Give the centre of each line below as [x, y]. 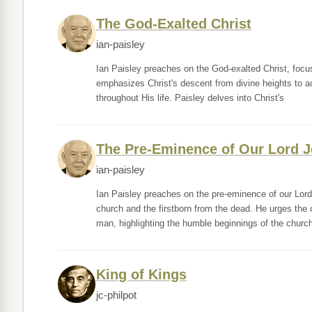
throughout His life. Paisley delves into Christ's [190, 98]
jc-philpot [116, 295]
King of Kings [141, 274]
